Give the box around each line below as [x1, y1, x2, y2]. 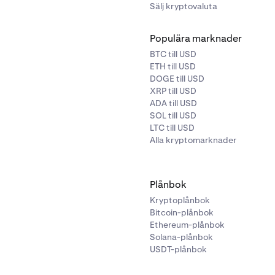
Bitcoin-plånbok [150, 207, 214, 218]
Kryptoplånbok [150, 195, 210, 206]
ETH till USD [150, 61, 196, 72]
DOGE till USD [150, 73, 204, 84]
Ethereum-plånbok [150, 219, 225, 230]
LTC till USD [150, 122, 195, 133]
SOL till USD [150, 110, 196, 121]
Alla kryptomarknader [150, 134, 236, 145]
